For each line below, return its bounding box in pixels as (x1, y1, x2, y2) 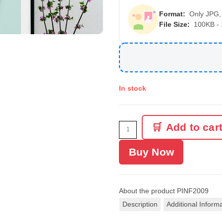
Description (122, 200, 158, 208)
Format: (159, 9, 185, 18)
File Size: (159, 20, 190, 28)
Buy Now (128, 146, 174, 158)
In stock (119, 84, 146, 92)
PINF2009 (177, 186, 209, 195)
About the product (119, 186, 175, 195)
